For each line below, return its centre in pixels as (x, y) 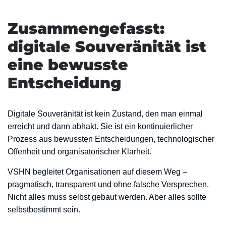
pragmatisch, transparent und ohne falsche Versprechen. (108, 184)
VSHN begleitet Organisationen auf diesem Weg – (97, 172)
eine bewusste (68, 65)
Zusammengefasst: (86, 29)
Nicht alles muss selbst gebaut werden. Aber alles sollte (107, 197)
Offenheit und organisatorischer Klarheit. (79, 152)
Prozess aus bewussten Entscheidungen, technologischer (111, 139)
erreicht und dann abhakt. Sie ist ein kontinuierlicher (100, 126)
